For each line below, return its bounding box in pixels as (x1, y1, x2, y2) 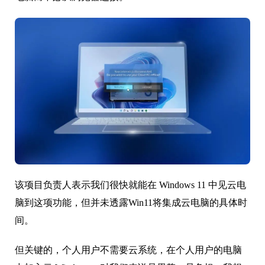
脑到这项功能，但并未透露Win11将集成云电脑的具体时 (15, 198, 247, 208)
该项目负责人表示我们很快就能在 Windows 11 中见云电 (15, 180, 246, 190)
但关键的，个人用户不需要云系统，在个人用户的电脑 (15, 245, 242, 256)
